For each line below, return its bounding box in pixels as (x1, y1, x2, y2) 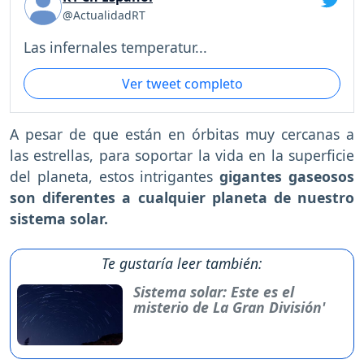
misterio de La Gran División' (132, 297, 325, 317)
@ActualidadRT (63, 7, 145, 24)
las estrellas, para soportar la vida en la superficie (10, 145, 354, 165)
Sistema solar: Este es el (132, 281, 294, 301)
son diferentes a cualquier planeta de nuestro (10, 187, 354, 207)
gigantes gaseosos (219, 166, 355, 186)
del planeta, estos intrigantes (10, 166, 220, 186)
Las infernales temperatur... (24, 37, 207, 58)
